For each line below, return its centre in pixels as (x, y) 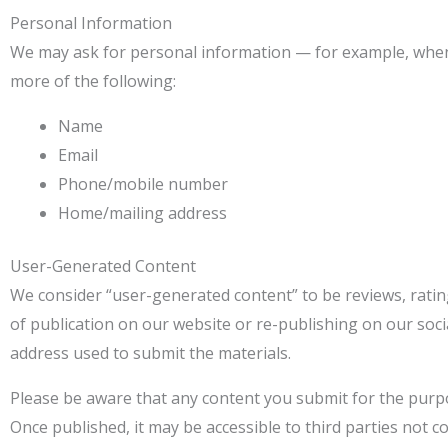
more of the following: (93, 81)
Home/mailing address (142, 213)
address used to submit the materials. (150, 353)
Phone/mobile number (143, 184)
